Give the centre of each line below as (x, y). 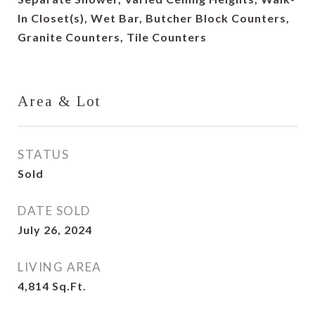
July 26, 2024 (55, 230)
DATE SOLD (54, 211)
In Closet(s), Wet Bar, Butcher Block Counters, (154, 18)
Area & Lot (59, 101)
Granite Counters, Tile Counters (112, 37)
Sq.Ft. (69, 286)
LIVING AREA (60, 267)
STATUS (43, 154)
